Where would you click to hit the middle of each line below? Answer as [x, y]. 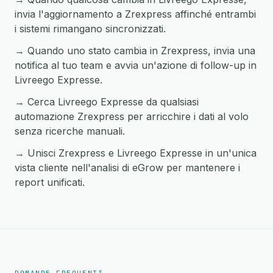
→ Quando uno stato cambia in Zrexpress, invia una [135, 51]
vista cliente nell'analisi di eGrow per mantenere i [127, 168]
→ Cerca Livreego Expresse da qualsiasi [107, 102]
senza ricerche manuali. [70, 131]
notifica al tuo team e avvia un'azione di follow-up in [136, 65]
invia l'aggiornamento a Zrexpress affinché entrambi [135, 14]
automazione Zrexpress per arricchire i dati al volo [132, 116]
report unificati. [50, 182]
